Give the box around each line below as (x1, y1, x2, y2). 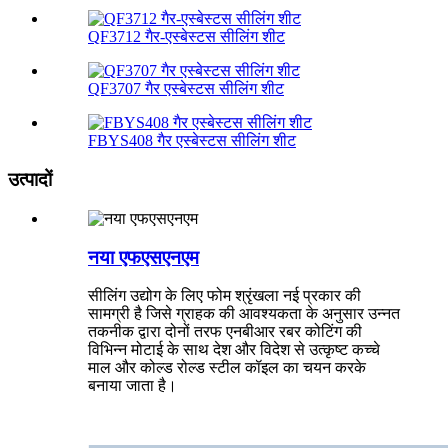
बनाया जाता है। (88, 377, 177, 395)
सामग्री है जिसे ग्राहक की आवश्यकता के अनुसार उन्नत (88, 305, 400, 323)
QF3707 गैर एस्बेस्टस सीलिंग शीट (88, 80, 284, 98)
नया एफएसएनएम (88, 246, 199, 268)
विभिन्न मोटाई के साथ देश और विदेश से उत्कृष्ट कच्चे (88, 341, 380, 359)
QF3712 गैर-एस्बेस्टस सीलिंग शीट (88, 28, 285, 46)
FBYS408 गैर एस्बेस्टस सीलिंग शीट (88, 132, 296, 150)
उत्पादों (8, 169, 52, 191)
